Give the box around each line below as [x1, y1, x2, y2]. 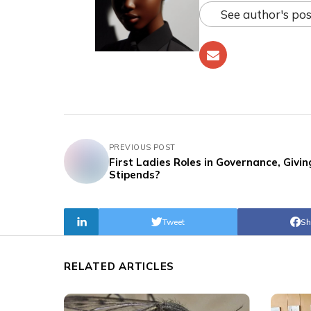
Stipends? [109, 167, 160, 181]
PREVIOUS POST [109, 142, 176, 152]
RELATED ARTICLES [64, 259, 174, 273]
